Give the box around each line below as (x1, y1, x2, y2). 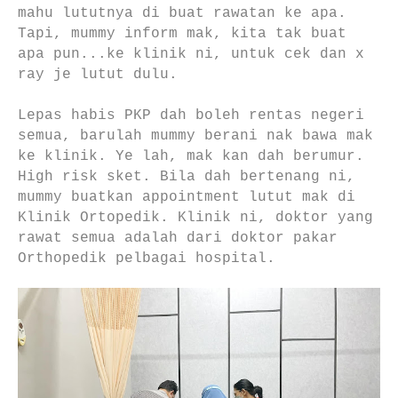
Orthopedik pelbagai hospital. (18, 250, 275, 267)
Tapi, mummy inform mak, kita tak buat (18, 25, 346, 42)
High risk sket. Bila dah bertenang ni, (18, 168, 355, 185)
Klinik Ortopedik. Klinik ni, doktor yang (18, 209, 373, 226)
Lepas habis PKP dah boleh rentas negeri (18, 107, 364, 123)
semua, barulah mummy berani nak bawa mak (18, 127, 373, 144)
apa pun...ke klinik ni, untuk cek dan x (18, 45, 364, 62)
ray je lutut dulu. (18, 66, 178, 83)
